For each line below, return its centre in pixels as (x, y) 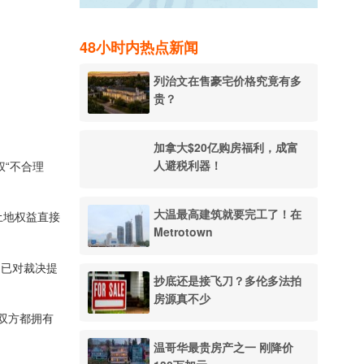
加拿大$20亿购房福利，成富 (226, 147)
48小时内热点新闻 (139, 48)
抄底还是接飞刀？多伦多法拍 (228, 281)
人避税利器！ (188, 165)
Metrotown (184, 232)
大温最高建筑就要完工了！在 (228, 214)
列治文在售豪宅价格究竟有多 (228, 81)
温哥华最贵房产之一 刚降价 (224, 347)
